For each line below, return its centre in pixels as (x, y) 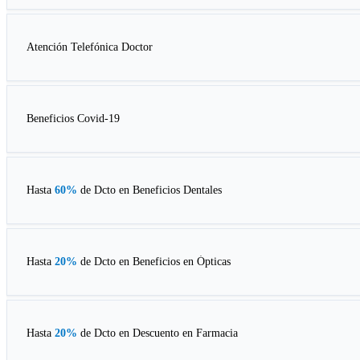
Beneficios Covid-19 (73, 119)
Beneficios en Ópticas (182, 262)
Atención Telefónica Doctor (90, 47)
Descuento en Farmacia (185, 333)
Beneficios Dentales (177, 190)
